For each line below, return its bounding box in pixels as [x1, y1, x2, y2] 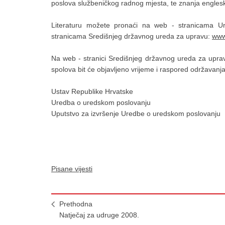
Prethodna [59, 200, 92, 208]
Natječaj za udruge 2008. [59, 211, 139, 219]
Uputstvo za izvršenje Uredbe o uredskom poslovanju [51, 109, 220, 118]
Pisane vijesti [51, 165, 92, 173]
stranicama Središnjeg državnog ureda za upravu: [51, 32, 212, 40]
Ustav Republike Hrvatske [51, 87, 133, 95]
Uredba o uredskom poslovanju [51, 98, 151, 106]
